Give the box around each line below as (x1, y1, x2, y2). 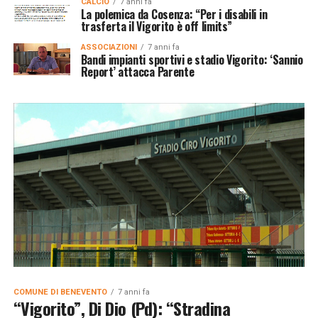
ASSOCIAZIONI (80, 43, 137, 52)
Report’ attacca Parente (80, 63, 194, 80)
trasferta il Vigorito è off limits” (80, 18, 232, 35)
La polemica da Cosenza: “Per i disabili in (80, 6, 268, 23)
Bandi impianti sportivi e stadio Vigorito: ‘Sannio (80, 51, 303, 68)
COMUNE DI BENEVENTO (13, 287, 107, 297)
